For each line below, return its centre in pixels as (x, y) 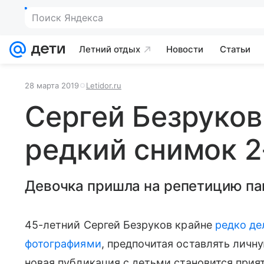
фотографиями (63, 244)
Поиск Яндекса (67, 18)
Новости (185, 49)
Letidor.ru (104, 85)
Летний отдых (110, 49)
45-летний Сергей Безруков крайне (120, 225)
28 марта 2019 (52, 85)
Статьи (235, 49)
